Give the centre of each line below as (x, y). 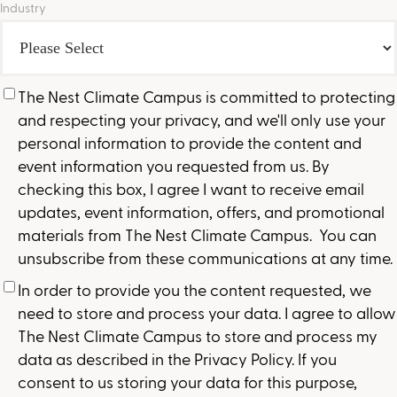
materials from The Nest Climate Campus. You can (197, 234)
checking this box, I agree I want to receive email (191, 188)
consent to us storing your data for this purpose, (187, 381)
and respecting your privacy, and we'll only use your (202, 119)
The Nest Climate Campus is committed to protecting (206, 96)
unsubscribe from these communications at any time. (205, 257)
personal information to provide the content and (190, 142)
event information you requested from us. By (174, 165)
